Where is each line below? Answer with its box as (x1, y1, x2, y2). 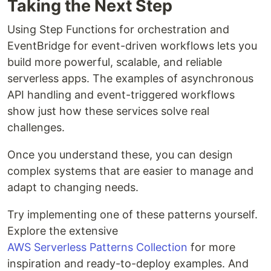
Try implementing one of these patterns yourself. (7, 207, 258, 221)
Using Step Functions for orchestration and (7, 22, 229, 36)
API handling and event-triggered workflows (7, 88, 235, 101)
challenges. (7, 120, 65, 134)
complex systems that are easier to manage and (7, 164, 253, 177)
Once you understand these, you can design (7, 148, 233, 161)
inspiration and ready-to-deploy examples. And (7, 256, 249, 270)
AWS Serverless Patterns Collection (7, 240, 188, 253)
